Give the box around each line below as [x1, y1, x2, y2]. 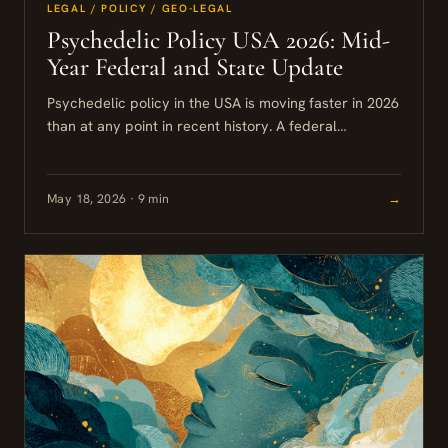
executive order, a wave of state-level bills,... [47, 138, 339, 158]
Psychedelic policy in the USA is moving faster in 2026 [47, 92, 399, 112]
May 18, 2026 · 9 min [47, 190, 170, 208]
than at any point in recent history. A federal [47, 115, 337, 135]
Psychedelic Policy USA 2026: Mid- [47, 24, 390, 55]
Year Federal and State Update [47, 51, 343, 82]
